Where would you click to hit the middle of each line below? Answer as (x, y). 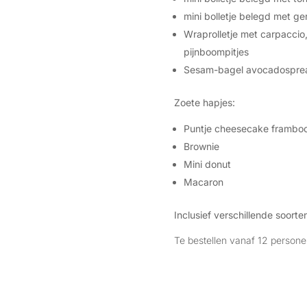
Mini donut (207, 164)
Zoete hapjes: (204, 102)
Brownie (201, 146)
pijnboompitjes (216, 51)
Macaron (205, 182)
